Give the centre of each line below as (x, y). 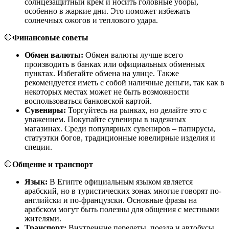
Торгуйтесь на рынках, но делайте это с (136, 110)
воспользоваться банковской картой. (88, 101)
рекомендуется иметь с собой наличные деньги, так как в (124, 82)
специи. (38, 147)
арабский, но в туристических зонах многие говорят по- (123, 191)
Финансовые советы (50, 37)
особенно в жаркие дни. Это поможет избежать (107, 11)
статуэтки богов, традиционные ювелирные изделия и (120, 138)
